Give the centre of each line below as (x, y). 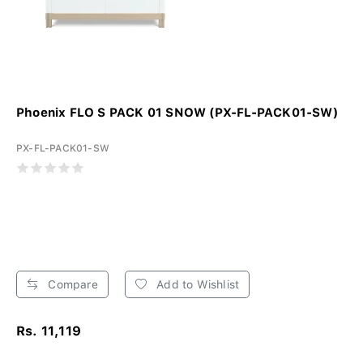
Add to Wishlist (196, 285)
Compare (71, 285)
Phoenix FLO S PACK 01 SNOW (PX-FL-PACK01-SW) (177, 113)
